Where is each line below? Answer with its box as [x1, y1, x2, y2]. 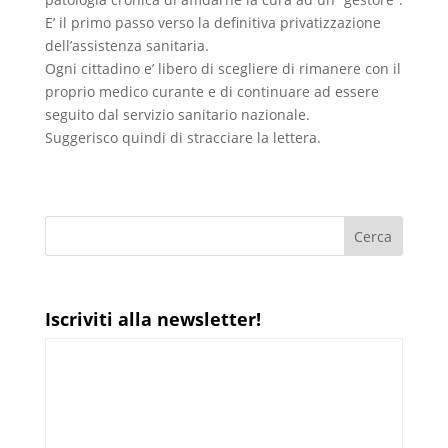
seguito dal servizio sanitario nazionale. [44, 105, 310, 124]
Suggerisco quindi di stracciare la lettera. [44, 128, 321, 147]
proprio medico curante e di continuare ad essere [44, 82, 379, 101]
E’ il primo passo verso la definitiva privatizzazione [44, 13, 381, 32]
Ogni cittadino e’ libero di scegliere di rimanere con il [44, 59, 401, 78]
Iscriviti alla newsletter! [44, 306, 261, 331]
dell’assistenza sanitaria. [44, 36, 209, 55]
